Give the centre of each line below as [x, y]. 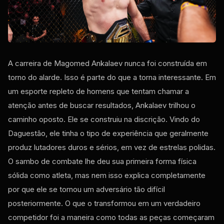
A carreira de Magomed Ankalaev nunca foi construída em [107, 63]
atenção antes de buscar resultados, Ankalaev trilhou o [102, 105]
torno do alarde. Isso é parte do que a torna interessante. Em [112, 77]
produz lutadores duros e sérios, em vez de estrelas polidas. [112, 147]
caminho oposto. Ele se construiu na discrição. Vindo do [104, 119]
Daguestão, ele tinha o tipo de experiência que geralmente [108, 133]
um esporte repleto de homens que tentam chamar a [98, 91]
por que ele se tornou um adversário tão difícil [86, 189]
